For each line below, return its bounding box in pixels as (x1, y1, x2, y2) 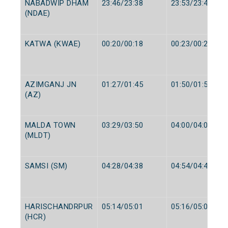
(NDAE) (24, 8, 50, 18)
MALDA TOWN (24, 120, 76, 130)
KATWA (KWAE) (24, 39, 81, 48)
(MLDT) (24, 130, 51, 140)
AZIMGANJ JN (24, 79, 77, 89)
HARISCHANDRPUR (24, 202, 93, 211)
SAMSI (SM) (24, 161, 68, 170)
